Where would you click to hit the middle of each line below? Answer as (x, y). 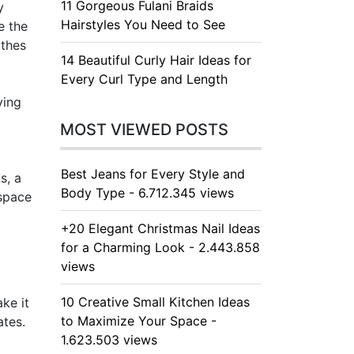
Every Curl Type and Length (144, 79)
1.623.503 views (109, 340)
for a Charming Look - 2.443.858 (160, 247)
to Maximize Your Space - (139, 321)
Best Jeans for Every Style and (153, 174)
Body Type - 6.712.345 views (147, 193)
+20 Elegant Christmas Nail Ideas (160, 228)
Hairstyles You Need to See (143, 24)
